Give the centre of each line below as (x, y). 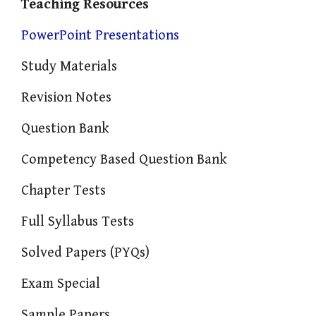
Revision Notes (66, 97)
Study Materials (69, 66)
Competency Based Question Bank (124, 159)
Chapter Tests (63, 190)
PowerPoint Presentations (100, 35)
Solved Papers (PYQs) (85, 253)
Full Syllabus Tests (78, 221)
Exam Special (61, 284)
